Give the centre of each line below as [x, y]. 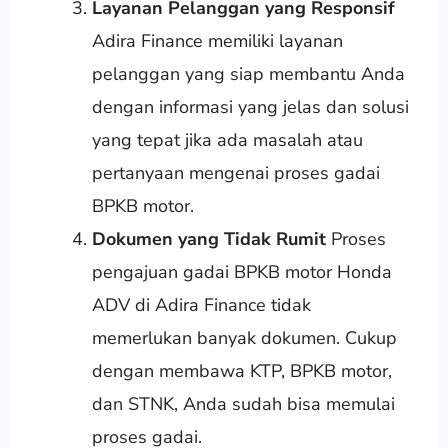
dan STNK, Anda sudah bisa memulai [243, 403]
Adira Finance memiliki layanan [217, 40]
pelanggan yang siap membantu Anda [248, 73]
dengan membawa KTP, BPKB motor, [241, 370]
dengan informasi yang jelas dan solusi [250, 106]
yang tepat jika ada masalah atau [227, 139]
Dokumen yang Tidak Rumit [208, 238]
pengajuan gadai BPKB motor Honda [241, 271]
